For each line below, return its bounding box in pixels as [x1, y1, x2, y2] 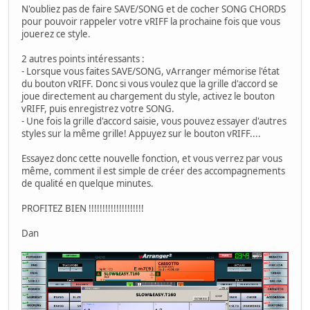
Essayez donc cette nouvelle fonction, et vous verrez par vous [21, 152, 282, 165]
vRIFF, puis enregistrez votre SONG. [21, 102, 174, 116]
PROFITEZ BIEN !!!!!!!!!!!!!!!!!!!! [21, 202, 144, 215]
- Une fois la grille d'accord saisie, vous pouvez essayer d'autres [21, 115, 286, 128]
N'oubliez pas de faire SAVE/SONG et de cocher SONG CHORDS [21, 3, 286, 16]
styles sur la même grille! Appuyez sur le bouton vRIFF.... [21, 127, 261, 140]
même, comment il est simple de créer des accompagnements [21, 165, 285, 178]
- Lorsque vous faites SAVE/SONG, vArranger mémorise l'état [21, 65, 280, 78]
